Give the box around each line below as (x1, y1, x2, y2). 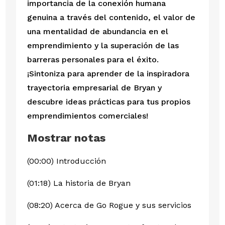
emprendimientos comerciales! (27, 111, 148, 121)
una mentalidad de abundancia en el (27, 27, 168, 37)
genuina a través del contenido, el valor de (27, 13, 195, 23)
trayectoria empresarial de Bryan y (27, 83, 162, 93)
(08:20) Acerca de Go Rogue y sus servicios (27, 200, 191, 210)
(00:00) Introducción (27, 156, 106, 166)
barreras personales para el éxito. (27, 55, 159, 65)
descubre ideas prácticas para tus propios (27, 97, 190, 107)
